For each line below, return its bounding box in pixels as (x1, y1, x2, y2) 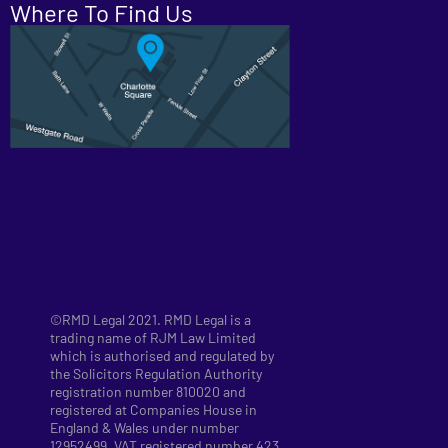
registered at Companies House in (50, 400, 257, 419)
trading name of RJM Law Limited (50, 328, 256, 347)
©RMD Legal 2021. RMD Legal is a (50, 310, 251, 329)
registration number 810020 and (50, 382, 246, 401)
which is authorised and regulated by (50, 346, 274, 365)
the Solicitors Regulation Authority (50, 364, 262, 383)
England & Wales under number (50, 418, 239, 437)
